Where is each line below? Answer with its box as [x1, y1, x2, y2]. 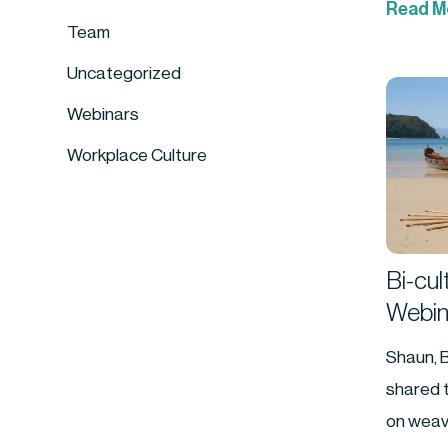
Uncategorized [67, 64, 182, 82]
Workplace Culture [67, 146, 208, 164]
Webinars [67, 105, 140, 123]
